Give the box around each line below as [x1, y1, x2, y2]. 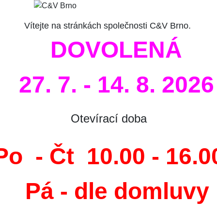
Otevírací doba [70, 112, 147, 125]
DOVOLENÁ [50, 37, 182, 62]
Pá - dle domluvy [25, 178, 209, 204]
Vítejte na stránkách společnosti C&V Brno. [24, 21, 193, 31]
